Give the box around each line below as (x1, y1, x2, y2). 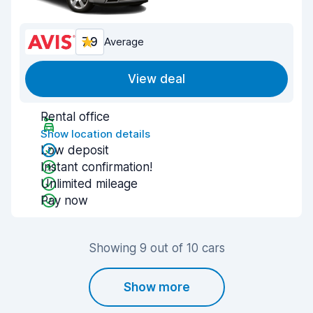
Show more (123, 280, 190, 294)
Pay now (41, 194, 88, 208)
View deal (128, 72, 185, 86)
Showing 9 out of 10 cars (88, 241, 225, 255)
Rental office (41, 110, 110, 124)
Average (104, 35, 144, 48)
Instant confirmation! (41, 160, 152, 174)
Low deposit (41, 143, 109, 157)
